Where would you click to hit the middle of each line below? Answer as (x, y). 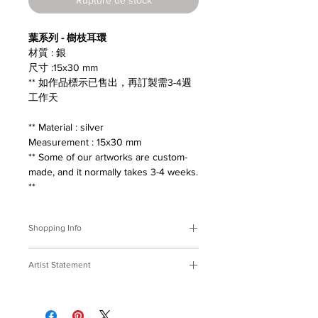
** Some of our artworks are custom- (108, 157)
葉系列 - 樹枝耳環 (67, 37)
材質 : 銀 (47, 52)
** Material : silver (66, 127)
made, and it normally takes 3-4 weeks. (113, 171)
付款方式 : (52, 254)
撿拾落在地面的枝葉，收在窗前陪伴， (113, 306)
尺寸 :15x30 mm (63, 67)
